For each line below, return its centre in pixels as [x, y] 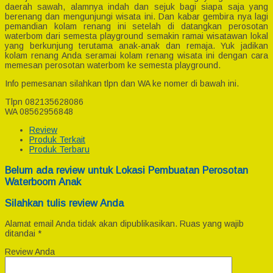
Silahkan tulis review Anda [64, 203]
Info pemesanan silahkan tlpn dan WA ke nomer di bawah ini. [122, 84]
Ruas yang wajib [212, 224]
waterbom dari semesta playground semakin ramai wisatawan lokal [136, 36]
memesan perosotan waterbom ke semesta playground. [113, 66]
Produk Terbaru [59, 150]
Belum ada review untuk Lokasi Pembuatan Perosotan [126, 170]
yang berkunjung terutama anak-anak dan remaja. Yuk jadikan [136, 46]
